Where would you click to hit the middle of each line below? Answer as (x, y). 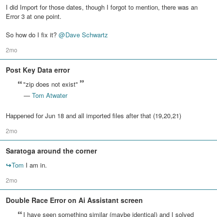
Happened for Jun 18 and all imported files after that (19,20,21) (93, 116)
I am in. (35, 165)
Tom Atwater (50, 95)
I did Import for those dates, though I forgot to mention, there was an (102, 7)
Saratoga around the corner (51, 151)
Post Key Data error (38, 70)
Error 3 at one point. (34, 16)
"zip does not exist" (51, 84)
